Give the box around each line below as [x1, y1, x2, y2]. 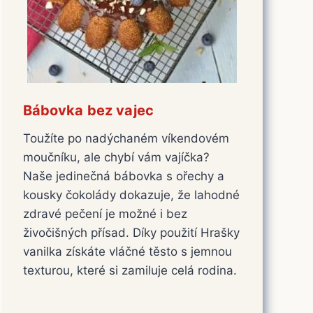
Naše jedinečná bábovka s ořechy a [22, 168, 224, 183]
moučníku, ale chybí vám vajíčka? [22, 150, 210, 164]
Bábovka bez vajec [22, 101, 154, 119]
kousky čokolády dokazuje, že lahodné [22, 187, 240, 202]
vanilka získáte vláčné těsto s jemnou [22, 244, 232, 259]
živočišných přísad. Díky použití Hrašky [22, 225, 240, 240]
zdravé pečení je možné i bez [22, 206, 187, 221]
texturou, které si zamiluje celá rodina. [22, 263, 237, 277]
